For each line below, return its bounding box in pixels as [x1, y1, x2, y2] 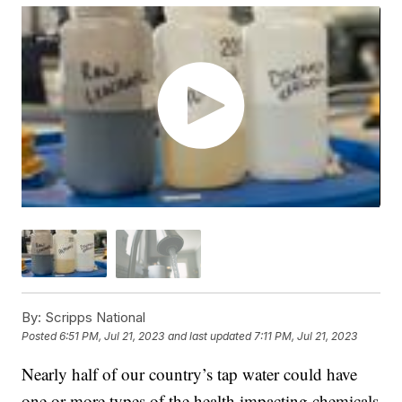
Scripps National [41, 308, 146, 326]
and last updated [168, 329, 252, 344]
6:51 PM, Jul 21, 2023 [59, 329, 165, 344]
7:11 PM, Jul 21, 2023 [254, 329, 358, 344]
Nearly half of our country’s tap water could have [22, 362, 358, 385]
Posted [22, 329, 60, 344]
